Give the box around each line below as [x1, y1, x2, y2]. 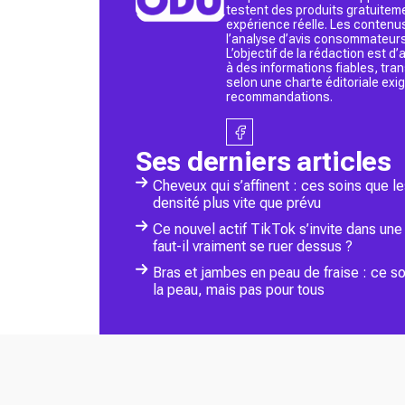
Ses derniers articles [136, 146, 391, 178]
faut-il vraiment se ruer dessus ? [153, 238, 353, 256]
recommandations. [226, 89, 333, 105]
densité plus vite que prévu [153, 194, 321, 212]
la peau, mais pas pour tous [153, 281, 325, 299]
